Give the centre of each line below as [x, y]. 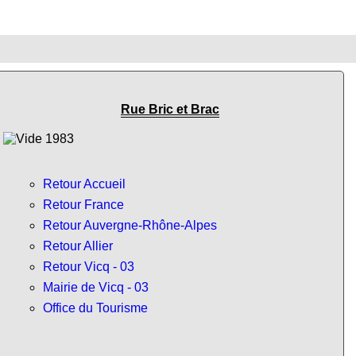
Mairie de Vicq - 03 [96, 287]
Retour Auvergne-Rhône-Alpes [130, 225]
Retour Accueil [84, 184]
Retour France [83, 204]
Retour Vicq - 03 [89, 266]
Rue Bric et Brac [170, 110]
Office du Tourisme [95, 308]
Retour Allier [78, 246]
